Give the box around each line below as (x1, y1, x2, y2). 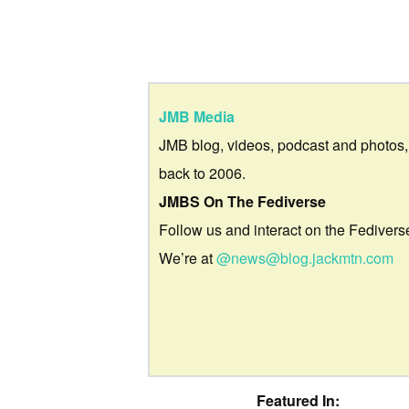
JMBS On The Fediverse (159, 190, 326, 212)
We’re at (159, 246, 216, 268)
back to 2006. (159, 162, 246, 184)
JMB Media (159, 105, 235, 127)
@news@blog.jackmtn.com (216, 246, 393, 268)
